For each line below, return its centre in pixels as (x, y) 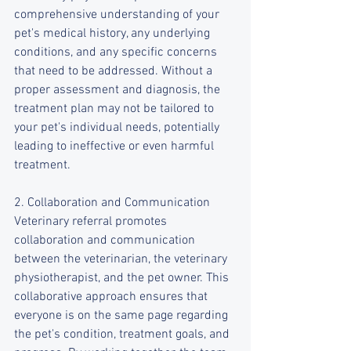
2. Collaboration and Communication (112, 203)
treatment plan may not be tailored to (116, 109)
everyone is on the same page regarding (123, 316)
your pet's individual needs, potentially (118, 128)
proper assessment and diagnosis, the (119, 90)
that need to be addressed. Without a (115, 71)
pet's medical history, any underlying (114, 34)
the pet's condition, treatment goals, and (123, 335)
